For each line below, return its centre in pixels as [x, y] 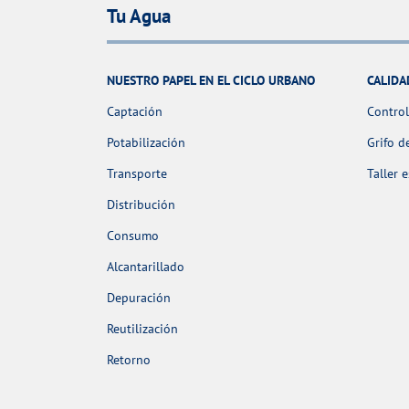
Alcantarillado [146, 266]
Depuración [139, 297]
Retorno [129, 359]
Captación [135, 111]
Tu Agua [139, 16]
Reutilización [142, 328]
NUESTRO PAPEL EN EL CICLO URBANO [211, 80]
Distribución [141, 204]
